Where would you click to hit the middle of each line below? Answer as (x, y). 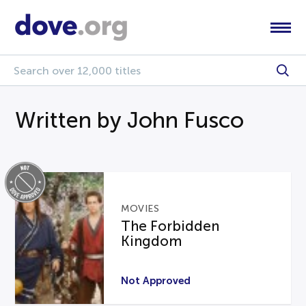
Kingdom (152, 241)
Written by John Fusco (130, 120)
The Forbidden (170, 226)
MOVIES (140, 209)
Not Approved (156, 280)
